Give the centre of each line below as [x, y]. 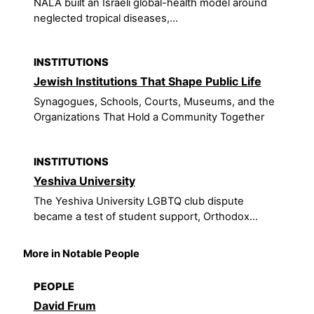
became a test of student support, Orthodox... [145, 217]
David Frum [64, 305]
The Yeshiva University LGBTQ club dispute [138, 202]
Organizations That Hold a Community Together [149, 117]
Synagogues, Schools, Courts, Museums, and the [154, 102]
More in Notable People [82, 253]
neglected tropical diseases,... [105, 18]
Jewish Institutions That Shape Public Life [147, 82]
